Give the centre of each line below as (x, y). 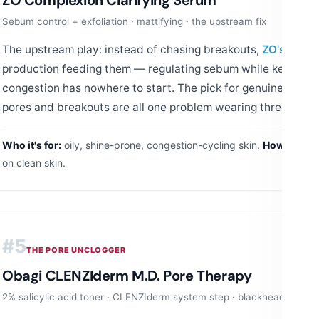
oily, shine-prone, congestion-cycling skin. (162, 145)
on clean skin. (34, 162)
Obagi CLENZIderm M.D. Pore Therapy (127, 275)
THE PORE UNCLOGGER (76, 250)
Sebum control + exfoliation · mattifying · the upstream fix (134, 21)
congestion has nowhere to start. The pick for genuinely (149, 88)
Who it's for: (32, 145)
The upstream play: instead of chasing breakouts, (132, 49)
